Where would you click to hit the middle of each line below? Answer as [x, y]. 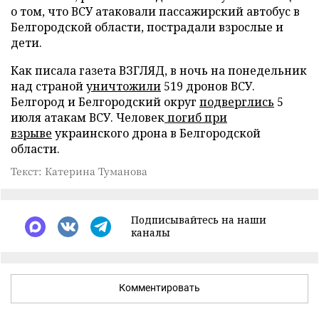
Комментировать [159, 288]
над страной [48, 86]
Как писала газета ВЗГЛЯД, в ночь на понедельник [159, 70]
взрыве [31, 133]
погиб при [196, 117]
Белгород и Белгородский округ [105, 102]
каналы [151, 232]
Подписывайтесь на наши [199, 220]
